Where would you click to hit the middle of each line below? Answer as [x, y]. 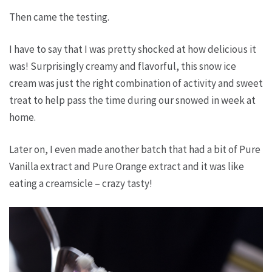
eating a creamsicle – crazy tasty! [81, 183]
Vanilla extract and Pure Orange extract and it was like [127, 166]
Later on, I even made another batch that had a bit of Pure [135, 149]
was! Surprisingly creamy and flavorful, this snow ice [123, 66]
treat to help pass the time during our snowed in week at [132, 100]
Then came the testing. [59, 17]
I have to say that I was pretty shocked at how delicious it [133, 49]
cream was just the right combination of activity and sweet [136, 83]
